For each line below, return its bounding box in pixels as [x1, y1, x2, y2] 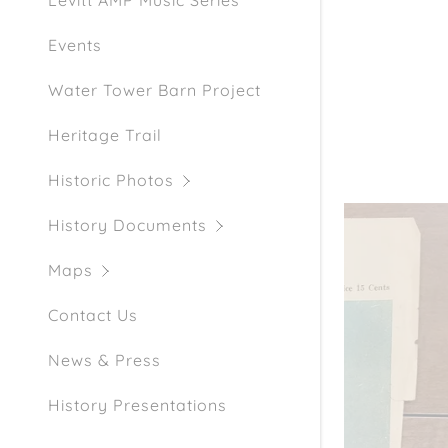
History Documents [48, 215, 207, 236]
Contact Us [48, 305, 138, 326]
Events [48, 35, 102, 56]
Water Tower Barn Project [48, 80, 261, 101]
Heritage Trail [48, 125, 162, 146]
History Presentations [48, 395, 227, 416]
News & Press [48, 350, 161, 371]
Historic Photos [48, 170, 174, 191]
